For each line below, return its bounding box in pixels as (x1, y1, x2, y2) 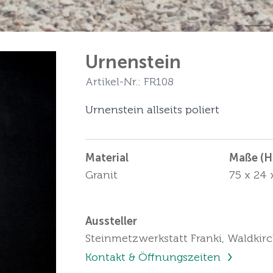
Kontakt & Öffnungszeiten (85, 250, 224, 264)
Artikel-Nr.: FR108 (85, 75, 174, 88)
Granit (85, 168, 118, 182)
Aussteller (85, 214, 137, 228)
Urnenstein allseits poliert (85, 103, 219, 116)
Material (85, 151, 129, 165)
